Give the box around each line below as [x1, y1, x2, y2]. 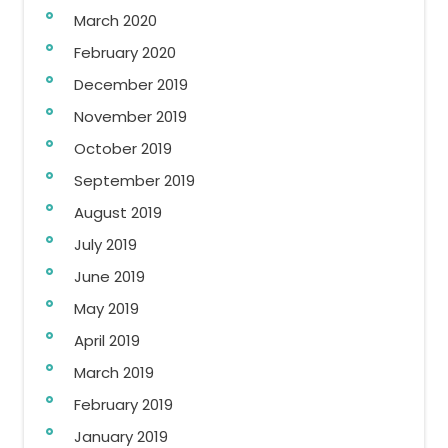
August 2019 [74, 202, 162, 223]
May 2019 [74, 298, 139, 319]
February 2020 [74, 42, 176, 63]
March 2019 [74, 362, 154, 383]
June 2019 [74, 266, 145, 287]
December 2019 [74, 74, 188, 95]
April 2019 [74, 330, 140, 351]
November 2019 [74, 106, 187, 127]
